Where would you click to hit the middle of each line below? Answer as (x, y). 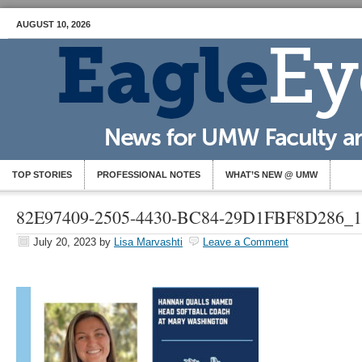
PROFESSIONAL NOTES (149, 175)
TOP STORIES (42, 175)
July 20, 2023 (65, 242)
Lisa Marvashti (148, 242)
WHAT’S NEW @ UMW (271, 175)
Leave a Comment (246, 242)
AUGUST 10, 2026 (53, 24)
